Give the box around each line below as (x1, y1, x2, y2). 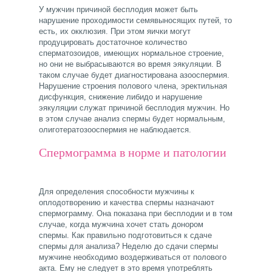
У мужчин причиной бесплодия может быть (39, 5, 198, 15)
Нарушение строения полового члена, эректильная (39, 81, 227, 91)
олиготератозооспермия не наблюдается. (39, 125, 191, 135)
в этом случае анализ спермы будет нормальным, (39, 114, 225, 124)
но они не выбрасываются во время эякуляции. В (39, 59, 222, 69)
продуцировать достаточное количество (39, 38, 187, 47)
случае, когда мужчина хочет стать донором (39, 220, 203, 229)
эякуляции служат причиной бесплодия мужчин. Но (39, 103, 229, 113)
